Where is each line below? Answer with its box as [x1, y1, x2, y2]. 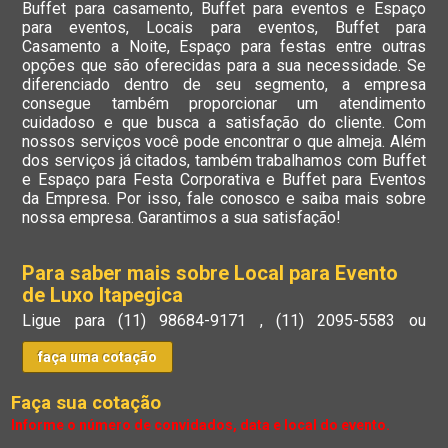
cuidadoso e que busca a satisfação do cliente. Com [22, 113, 426, 133]
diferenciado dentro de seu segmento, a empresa [22, 75, 426, 95]
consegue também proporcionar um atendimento [22, 94, 426, 114]
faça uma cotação [38, 349, 158, 366]
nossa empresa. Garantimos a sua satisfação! [22, 208, 342, 228]
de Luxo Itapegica [22, 283, 184, 308]
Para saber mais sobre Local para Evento [22, 261, 399, 286]
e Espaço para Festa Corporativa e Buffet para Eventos [22, 170, 426, 190]
